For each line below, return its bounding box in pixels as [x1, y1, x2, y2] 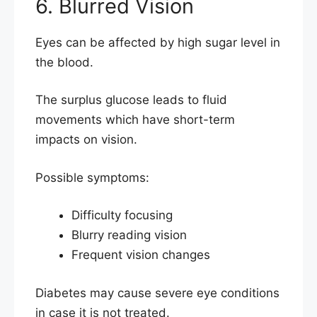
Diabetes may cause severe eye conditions [35, 285, 279, 300]
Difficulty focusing [71, 208, 173, 223]
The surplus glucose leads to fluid [35, 93, 227, 108]
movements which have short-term [35, 113, 235, 127]
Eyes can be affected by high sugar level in [35, 35, 280, 50]
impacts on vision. [35, 132, 137, 147]
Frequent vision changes [71, 248, 210, 263]
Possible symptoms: [35, 170, 149, 185]
